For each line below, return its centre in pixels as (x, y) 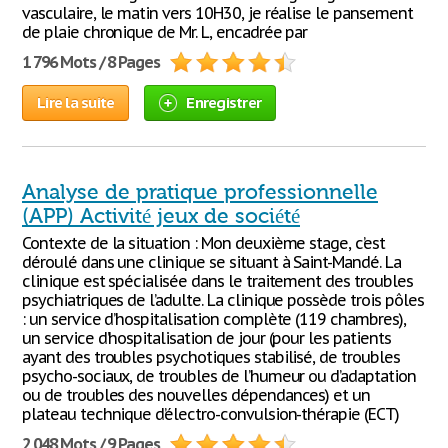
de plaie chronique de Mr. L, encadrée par (165, 32)
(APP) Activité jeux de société (161, 216)
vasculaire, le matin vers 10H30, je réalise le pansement (217, 13)
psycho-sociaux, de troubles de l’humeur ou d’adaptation (219, 376)
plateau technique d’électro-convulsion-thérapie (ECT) (210, 414)
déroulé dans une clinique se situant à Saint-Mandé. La (211, 262)
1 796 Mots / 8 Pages (91, 62)
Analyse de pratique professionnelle (200, 192)
